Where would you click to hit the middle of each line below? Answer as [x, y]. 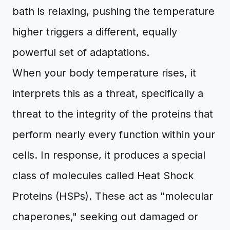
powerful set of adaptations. [81, 52]
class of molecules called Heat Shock [103, 176]
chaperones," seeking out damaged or [105, 217]
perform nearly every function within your [114, 135]
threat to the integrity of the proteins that [113, 114]
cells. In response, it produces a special [109, 155]
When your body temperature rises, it [104, 73]
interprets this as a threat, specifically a [108, 93]
